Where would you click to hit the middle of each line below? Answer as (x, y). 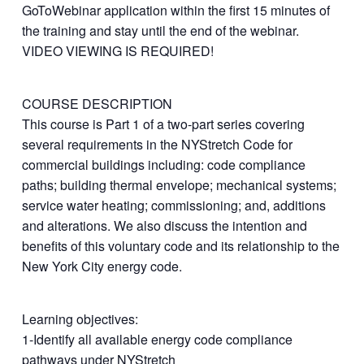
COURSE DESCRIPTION (97, 104)
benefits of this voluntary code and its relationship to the (180, 246)
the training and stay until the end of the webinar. (160, 30)
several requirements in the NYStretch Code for (157, 144)
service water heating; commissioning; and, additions (173, 205)
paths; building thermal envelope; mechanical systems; (179, 185)
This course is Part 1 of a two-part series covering (163, 124)
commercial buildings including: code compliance (163, 165)
